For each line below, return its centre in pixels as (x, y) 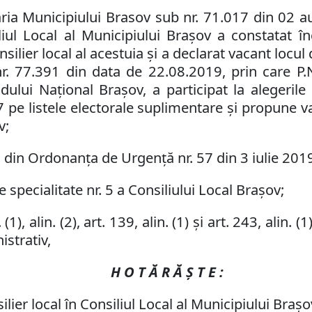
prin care (264, 71)
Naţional (66, 89)
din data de (104, 71)
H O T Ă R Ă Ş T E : (167, 272)
